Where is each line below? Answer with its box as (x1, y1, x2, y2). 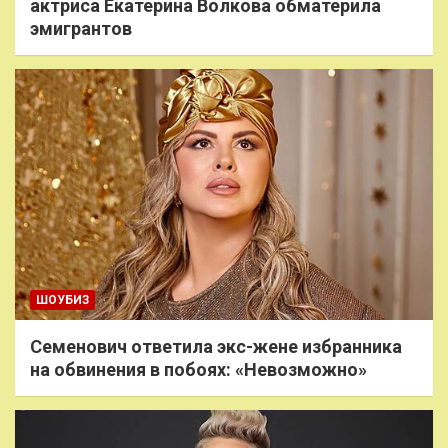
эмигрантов (30, 17, 132, 39)
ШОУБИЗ (36, 292, 89, 307)
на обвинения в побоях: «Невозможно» (30, 358, 367, 380)
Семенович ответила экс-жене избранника (30, 335, 402, 357)
